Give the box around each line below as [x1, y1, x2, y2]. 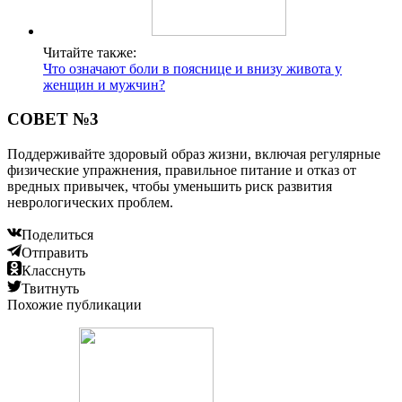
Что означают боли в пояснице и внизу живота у [43, 60, 342, 76]
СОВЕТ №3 [7, 109, 99, 129]
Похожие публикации [7, 296, 142, 312]
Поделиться [22, 226, 93, 242]
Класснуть [22, 262, 85, 278]
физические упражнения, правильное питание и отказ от [7, 162, 356, 178]
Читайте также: [43, 44, 136, 60]
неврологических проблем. [7, 194, 173, 210]
